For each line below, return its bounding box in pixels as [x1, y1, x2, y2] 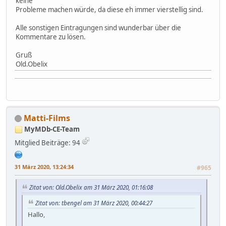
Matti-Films [24, 112, 70, 124]
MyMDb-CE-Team [24, 124, 80, 134]
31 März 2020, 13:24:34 [15, 162, 74, 171]
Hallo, [28, 210, 45, 219]
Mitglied [15, 138, 40, 147]
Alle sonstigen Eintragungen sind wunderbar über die [16, 23, 181, 32]
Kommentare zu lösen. [16, 32, 86, 41]
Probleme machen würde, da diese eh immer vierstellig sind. [16, 5, 203, 14]
